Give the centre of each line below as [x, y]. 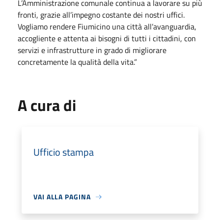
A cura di [47, 105]
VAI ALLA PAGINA [62, 197]
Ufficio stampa [64, 152]
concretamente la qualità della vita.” [77, 62]
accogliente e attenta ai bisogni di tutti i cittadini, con [107, 38]
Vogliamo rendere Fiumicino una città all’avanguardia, [107, 27]
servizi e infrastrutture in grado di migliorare [92, 50]
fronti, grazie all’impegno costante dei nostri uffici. [101, 15]
